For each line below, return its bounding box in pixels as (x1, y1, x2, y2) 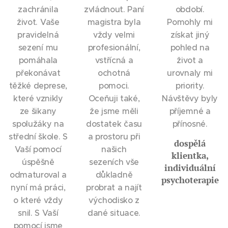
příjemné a (169, 106, 211, 116)
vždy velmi (93, 30, 135, 40)
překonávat (16, 68, 61, 78)
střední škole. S (8, 131, 68, 141)
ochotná (98, 68, 130, 78)
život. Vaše (17, 17, 60, 27)
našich (101, 144, 127, 154)
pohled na (170, 42, 210, 52)
